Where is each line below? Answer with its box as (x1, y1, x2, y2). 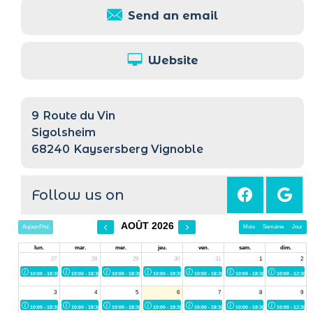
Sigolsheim (31, 125, 96, 139)
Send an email (128, 8, 218, 22)
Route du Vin (43, 108, 115, 122)
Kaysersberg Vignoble (74, 142, 203, 156)
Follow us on (31, 186, 124, 203)
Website (147, 53, 198, 67)
